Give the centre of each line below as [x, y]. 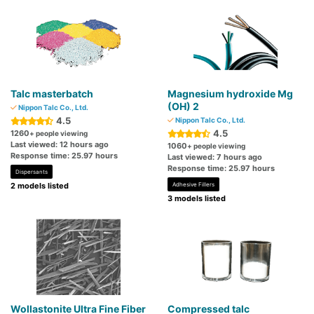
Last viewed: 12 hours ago [60, 145]
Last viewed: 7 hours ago [215, 157]
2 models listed [40, 186]
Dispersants [32, 172]
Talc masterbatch [52, 94]
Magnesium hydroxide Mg [230, 94]
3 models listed [197, 199]
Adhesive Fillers [193, 185]
